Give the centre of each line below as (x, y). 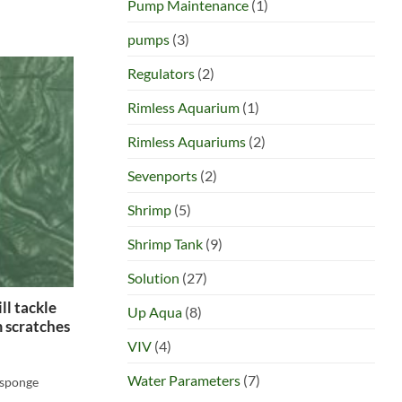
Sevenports (162, 175)
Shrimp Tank (165, 243)
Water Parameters (184, 380)
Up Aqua (155, 311)
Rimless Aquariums (187, 141)
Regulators (161, 73)
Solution (153, 277)
